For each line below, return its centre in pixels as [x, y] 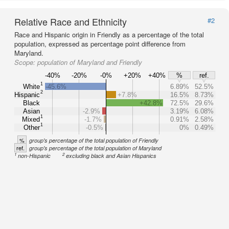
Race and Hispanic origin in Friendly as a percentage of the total [109, 35]
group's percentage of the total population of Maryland [95, 148]
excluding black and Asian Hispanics [111, 156]
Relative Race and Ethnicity [71, 21]
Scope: [26, 62]
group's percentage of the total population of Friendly [94, 140]
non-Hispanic [35, 156]
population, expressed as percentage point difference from [100, 44]
